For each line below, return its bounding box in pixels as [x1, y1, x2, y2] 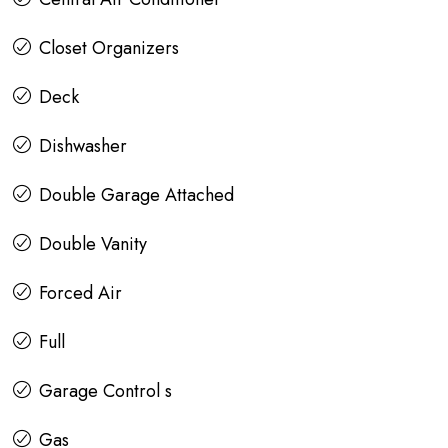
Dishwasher [39, 133, 127, 160]
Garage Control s [39, 378, 172, 405]
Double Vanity [39, 231, 147, 258]
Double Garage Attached [39, 182, 234, 209]
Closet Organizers [39, 35, 179, 62]
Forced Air [39, 280, 122, 307]
